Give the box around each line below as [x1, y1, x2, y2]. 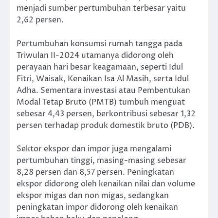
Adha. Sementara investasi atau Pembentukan [17, 85, 190, 96]
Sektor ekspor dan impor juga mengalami [17, 143, 171, 154]
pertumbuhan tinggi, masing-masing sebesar [17, 155, 186, 166]
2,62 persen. [17, 15, 64, 26]
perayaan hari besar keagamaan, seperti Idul [17, 61, 183, 73]
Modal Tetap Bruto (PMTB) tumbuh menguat [17, 96, 185, 108]
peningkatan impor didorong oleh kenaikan [17, 201, 178, 213]
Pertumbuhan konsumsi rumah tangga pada [17, 38, 182, 49]
